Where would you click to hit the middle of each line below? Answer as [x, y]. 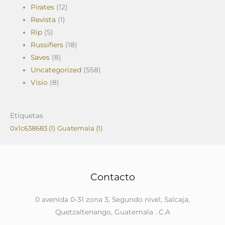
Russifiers [47, 45]
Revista [43, 20]
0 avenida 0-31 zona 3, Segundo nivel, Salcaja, [113, 199]
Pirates [43, 7]
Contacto [113, 177]
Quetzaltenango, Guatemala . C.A [113, 212]
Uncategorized [56, 70]
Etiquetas [27, 115]
